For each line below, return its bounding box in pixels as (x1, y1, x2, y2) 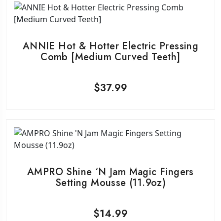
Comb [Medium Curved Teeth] (40, 50, 181, 65)
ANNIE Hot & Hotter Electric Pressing (22, 39, 199, 54)
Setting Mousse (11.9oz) (55, 176, 166, 190)
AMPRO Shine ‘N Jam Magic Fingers (27, 165, 194, 180)
